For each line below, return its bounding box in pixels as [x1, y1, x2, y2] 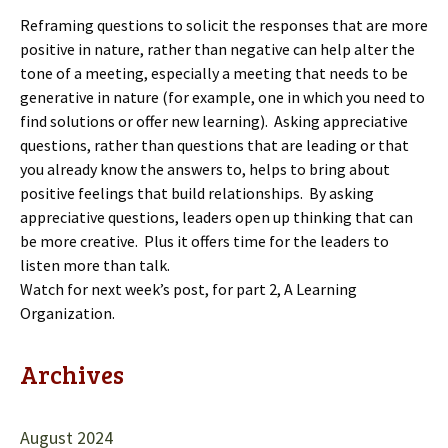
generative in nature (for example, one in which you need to [20, 87, 425, 107]
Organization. [20, 303, 115, 323]
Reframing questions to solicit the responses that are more [20, 15, 428, 35]
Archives [20, 357, 124, 391]
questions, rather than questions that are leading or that [20, 135, 409, 155]
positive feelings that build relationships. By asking [20, 183, 374, 203]
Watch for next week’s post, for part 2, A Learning [20, 279, 357, 299]
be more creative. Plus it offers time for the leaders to [20, 231, 389, 251]
